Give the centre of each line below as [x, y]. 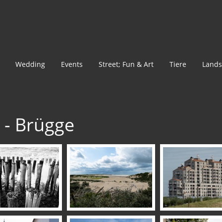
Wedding [30, 64]
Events [72, 64]
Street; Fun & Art [126, 64]
